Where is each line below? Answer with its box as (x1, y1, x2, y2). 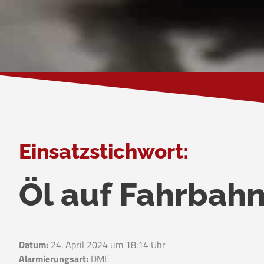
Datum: (19, 237, 48, 252)
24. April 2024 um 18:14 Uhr (48, 237, 166, 252)
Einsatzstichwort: (19, 138, 189, 163)
